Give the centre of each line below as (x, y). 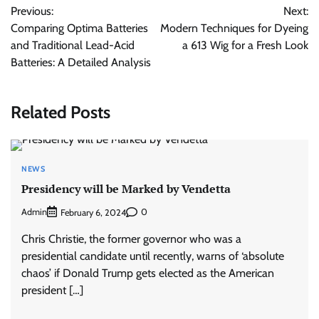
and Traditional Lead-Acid (73, 45)
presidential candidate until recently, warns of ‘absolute (153, 256)
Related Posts (61, 112)
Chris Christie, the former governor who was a (131, 239)
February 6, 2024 (93, 212)
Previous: (32, 11)
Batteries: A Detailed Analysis (81, 62)
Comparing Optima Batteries (79, 28)
